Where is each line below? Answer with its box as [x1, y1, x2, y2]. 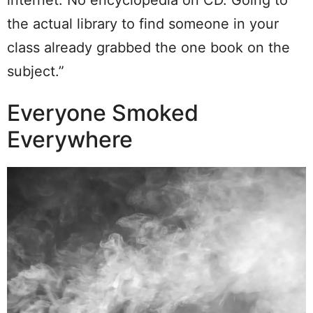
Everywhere [7, 125, 133, 153]
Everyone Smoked [7, 99, 198, 126]
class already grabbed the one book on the [7, 38, 290, 56]
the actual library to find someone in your [7, 15, 279, 32]
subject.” [7, 62, 64, 80]
